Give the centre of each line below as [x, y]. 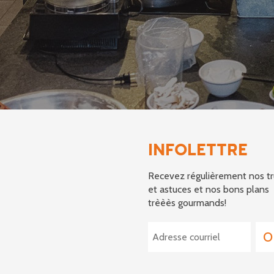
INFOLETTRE [198, 150]
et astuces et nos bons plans [209, 189]
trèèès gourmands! [187, 202]
